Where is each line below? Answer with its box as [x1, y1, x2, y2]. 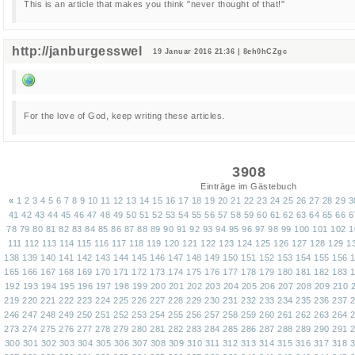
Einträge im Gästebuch [200, 181, 297, 191]
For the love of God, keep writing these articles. [24, 111, 225, 120]
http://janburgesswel [12, 44, 142, 59]
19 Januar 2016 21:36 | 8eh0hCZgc [144, 48, 287, 56]
